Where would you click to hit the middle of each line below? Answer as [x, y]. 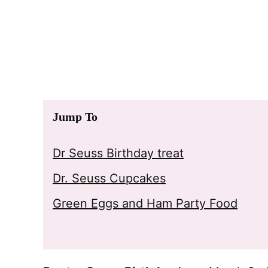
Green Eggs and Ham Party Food [145, 203]
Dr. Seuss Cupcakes [109, 178]
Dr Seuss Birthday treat [118, 153]
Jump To [75, 117]
